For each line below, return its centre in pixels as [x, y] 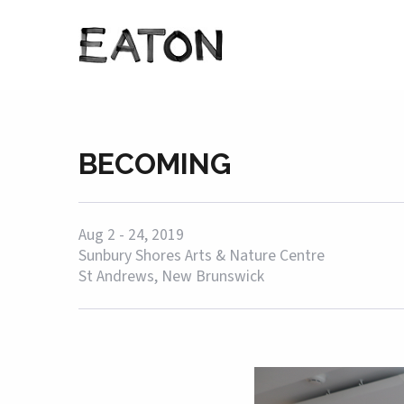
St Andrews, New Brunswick [171, 276]
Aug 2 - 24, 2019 [131, 235]
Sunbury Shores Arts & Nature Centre [202, 256]
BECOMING [155, 164]
